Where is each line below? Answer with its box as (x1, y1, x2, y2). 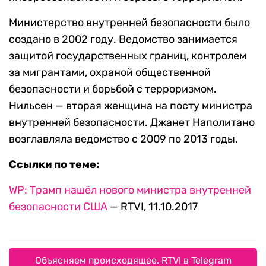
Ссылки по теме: (9, 158, 99, 172)
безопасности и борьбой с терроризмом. (9, 83, 217, 96)
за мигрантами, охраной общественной (9, 66, 211, 80)
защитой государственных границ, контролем (9, 49, 246, 63)
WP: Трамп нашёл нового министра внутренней (9, 183, 251, 197)
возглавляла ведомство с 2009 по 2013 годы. (9, 132, 238, 146)
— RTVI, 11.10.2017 (110, 200, 198, 214)
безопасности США (9, 200, 110, 214)
